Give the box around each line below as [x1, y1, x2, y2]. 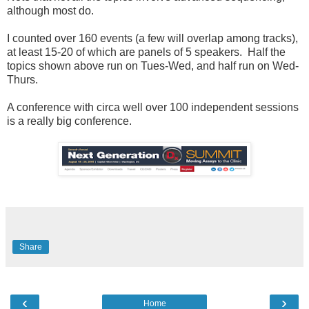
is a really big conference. [7, 115, 137, 128]
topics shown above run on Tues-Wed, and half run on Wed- [7, 60, 299, 72]
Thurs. [7, 74, 38, 86]
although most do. [7, 5, 94, 17]
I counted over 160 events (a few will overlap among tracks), [7, 32, 298, 45]
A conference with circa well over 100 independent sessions [7, 101, 299, 114]
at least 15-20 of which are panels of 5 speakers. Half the [7, 46, 286, 59]
